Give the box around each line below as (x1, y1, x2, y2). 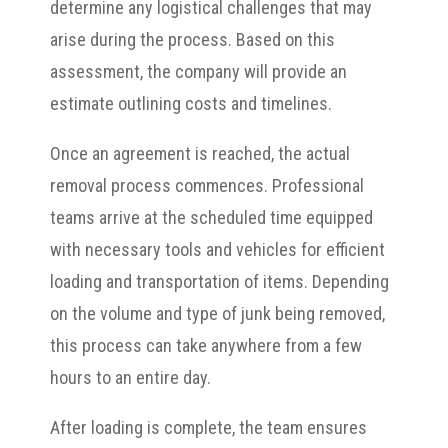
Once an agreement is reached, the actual (50, 142, 350, 164)
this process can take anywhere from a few (50, 334, 362, 356)
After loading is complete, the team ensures (50, 416, 367, 438)
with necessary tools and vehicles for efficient (50, 238, 385, 260)
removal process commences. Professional (50, 174, 364, 196)
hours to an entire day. (50, 366, 211, 388)
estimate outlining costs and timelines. (50, 92, 332, 114)
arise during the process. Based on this (50, 28, 335, 50)
